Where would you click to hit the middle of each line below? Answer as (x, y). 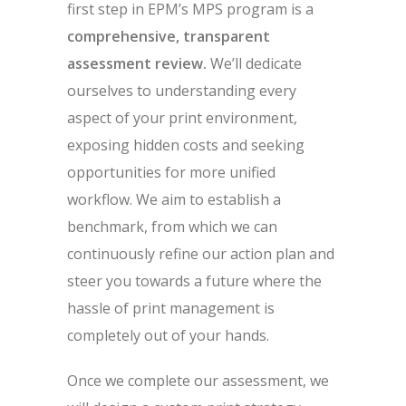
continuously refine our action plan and (201, 254)
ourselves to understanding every (182, 91)
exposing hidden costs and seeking (186, 145)
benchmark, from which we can (172, 227)
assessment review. (139, 63)
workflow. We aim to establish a (174, 199)
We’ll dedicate (256, 63)
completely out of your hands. (168, 335)
